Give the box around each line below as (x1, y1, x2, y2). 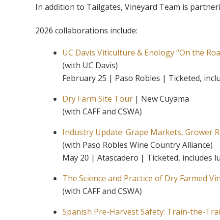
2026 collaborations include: (35, 25, 139, 36)
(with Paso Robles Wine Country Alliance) (62, 139, 215, 150)
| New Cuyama (133, 93, 191, 104)
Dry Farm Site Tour (62, 93, 133, 104)
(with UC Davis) (62, 59, 120, 71)
